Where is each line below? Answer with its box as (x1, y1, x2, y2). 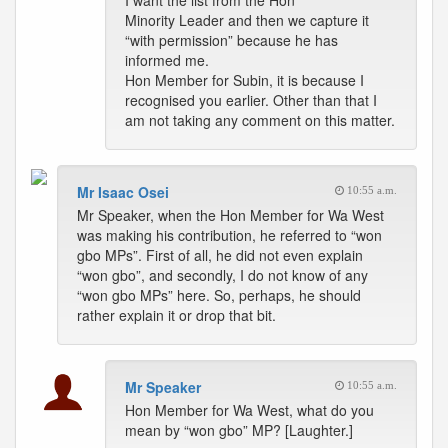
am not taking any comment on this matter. (125, 110, 395, 130)
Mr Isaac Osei (77, 182, 169, 202)
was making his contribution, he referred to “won (77, 225, 382, 245)
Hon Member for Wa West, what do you (125, 400, 374, 420)
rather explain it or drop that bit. (77, 305, 276, 325)
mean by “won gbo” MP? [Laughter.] (125, 420, 353, 440)
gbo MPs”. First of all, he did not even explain (77, 245, 363, 265)
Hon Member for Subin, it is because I (125, 70, 364, 90)
